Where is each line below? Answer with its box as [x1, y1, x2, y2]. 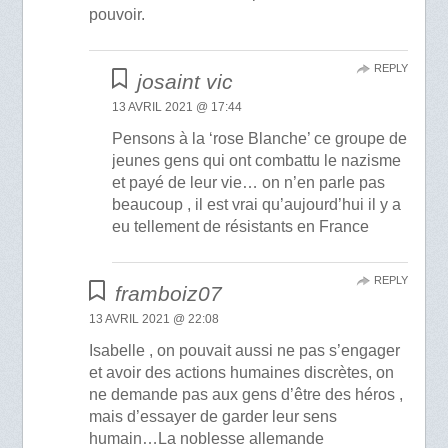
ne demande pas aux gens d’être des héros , [89, 385, 404, 403]
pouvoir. [89, 5, 146, 23]
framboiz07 [114, 281, 222, 305]
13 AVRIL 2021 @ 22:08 [89, 311, 220, 326]
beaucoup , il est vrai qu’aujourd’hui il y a [111, 195, 401, 213]
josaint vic [137, 69, 234, 93]
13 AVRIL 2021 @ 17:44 [111, 99, 242, 114]
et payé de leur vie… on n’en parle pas [111, 173, 385, 191]
